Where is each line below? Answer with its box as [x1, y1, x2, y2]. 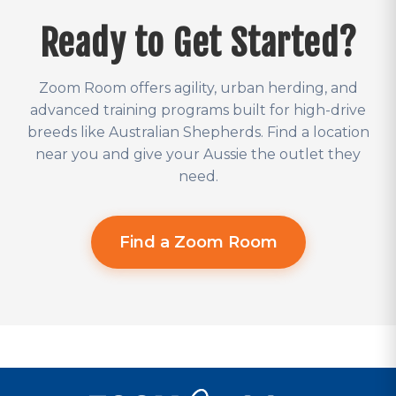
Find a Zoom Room [118, 232, 278, 253]
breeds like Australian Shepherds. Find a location [27, 124, 369, 141]
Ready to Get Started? [39, 21, 357, 66]
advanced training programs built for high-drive [30, 102, 366, 119]
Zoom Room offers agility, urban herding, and [38, 80, 358, 97]
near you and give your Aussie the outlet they [35, 146, 361, 164]
